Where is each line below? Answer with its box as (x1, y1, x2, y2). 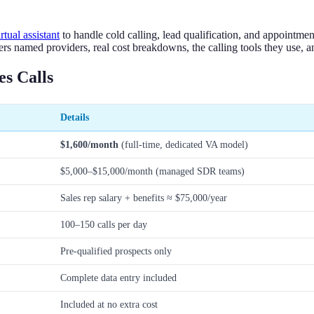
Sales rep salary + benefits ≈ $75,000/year (60, 191, 227, 203)
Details (60, 111, 89, 123)
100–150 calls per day (60, 218, 147, 230)
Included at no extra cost (60, 298, 158, 310)
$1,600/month (60, 138, 118, 150)
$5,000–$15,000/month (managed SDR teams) (60, 165, 245, 177)
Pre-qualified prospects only (60, 245, 172, 257)
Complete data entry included (60, 271, 177, 283)
